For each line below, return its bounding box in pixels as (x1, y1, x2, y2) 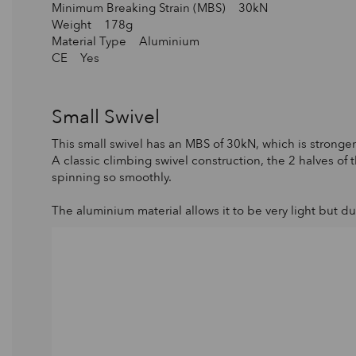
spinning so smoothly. (52, 168, 172, 185)
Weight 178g (52, 16, 133, 33)
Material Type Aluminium (52, 33, 199, 49)
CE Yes (52, 49, 99, 66)
